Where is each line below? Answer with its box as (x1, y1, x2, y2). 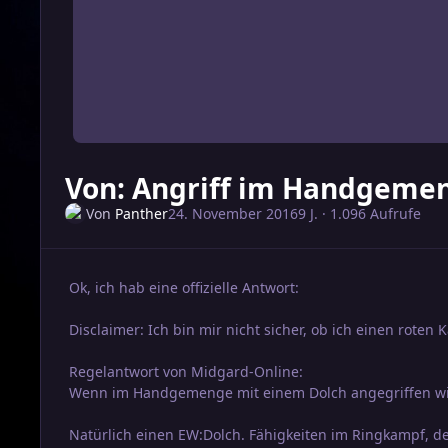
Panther (114, 203, 168, 223)
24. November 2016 (167, 203, 298, 223)
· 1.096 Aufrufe (317, 203, 421, 223)
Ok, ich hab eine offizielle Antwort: (69, 277, 299, 297)
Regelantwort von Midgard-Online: (69, 361, 303, 381)
